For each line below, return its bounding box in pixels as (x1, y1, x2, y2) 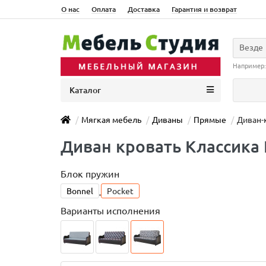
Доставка (128, 5, 160, 13)
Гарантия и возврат (172, 5, 237, 13)
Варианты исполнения (61, 205, 160, 216)
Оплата (91, 5, 116, 13)
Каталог (69, 85, 101, 95)
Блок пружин (61, 169, 119, 179)
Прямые (194, 115, 226, 125)
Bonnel (66, 186, 93, 196)
